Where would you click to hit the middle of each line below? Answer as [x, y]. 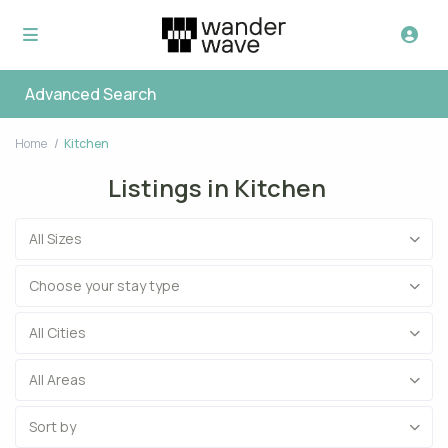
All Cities [58, 333]
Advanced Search [91, 94]
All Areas [58, 380]
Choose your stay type [105, 286]
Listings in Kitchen [216, 188]
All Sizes [56, 239]
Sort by [53, 427]
